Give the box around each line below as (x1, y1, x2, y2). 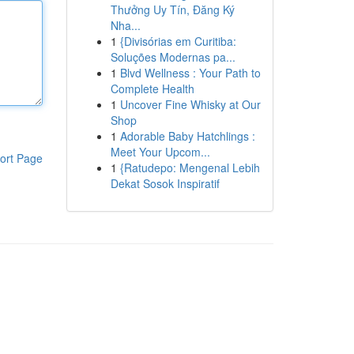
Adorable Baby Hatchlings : (119, 128, 255, 144)
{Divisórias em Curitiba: (119, 33, 236, 49)
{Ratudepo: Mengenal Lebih (119, 160, 260, 175)
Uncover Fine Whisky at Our (119, 96, 261, 112)
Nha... (110, 17, 141, 33)
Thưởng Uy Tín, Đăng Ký (110, 2, 235, 17)
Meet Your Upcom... (110, 144, 210, 160)
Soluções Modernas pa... (110, 49, 235, 65)
